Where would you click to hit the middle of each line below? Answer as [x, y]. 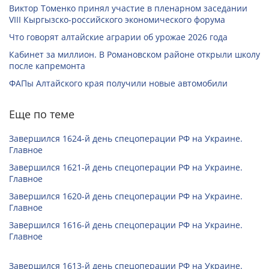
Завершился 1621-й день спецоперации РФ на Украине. [126, 168]
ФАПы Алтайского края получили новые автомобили [118, 83]
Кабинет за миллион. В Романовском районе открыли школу [134, 55]
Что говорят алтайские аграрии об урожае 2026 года [118, 37]
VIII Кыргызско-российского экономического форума [117, 20]
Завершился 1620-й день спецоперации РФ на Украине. [126, 196]
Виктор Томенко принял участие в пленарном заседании [128, 8]
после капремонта [47, 66]
